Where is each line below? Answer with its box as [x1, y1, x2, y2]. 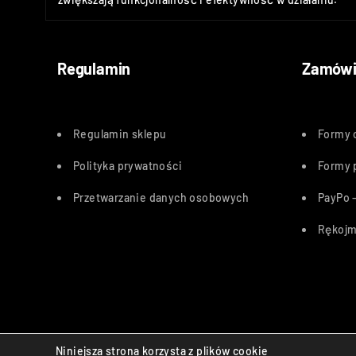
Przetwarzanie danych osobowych [73, 190, 249, 204]
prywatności [117, 158, 183, 172]
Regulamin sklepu [73, 126, 167, 141]
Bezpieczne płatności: [53, 337, 172, 351]
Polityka [73, 158, 118, 172]
